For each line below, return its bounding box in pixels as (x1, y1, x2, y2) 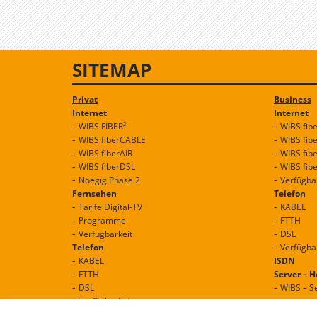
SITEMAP (72, 57, 151, 83)
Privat (72, 93, 98, 105)
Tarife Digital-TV (79, 200, 142, 213)
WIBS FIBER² (79, 120, 126, 132)
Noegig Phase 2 (79, 173, 140, 186)
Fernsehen (72, 187, 117, 200)
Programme (79, 214, 126, 226)
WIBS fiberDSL (79, 160, 135, 173)
